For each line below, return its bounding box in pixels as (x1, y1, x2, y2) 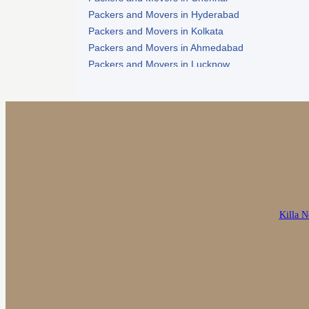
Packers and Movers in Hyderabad (88, 8, 239, 20)
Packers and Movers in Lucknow (88, 58, 230, 70)
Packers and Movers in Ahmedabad (88, 41, 243, 53)
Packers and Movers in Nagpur (88, 74, 223, 86)
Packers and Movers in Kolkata (88, 25, 223, 37)
